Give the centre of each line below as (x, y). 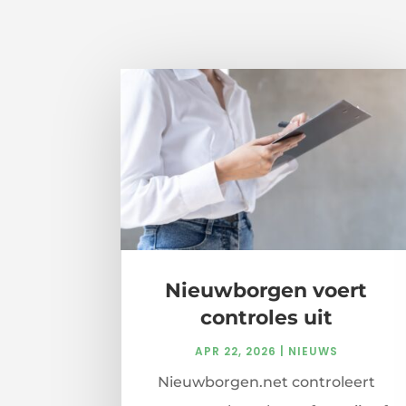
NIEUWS (313, 352)
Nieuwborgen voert (266, 291)
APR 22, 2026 (235, 352)
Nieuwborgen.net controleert (266, 382)
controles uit (266, 318)
